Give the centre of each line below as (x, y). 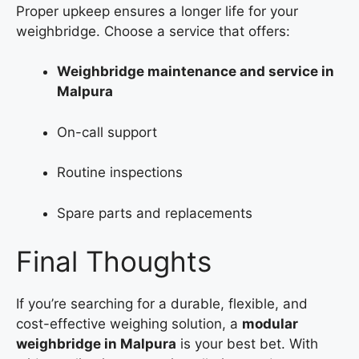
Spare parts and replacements (155, 213)
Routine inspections (120, 173)
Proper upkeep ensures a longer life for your (157, 11)
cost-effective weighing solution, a (129, 324)
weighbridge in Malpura (96, 344)
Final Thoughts (114, 262)
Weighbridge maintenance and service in (196, 72)
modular (270, 324)
